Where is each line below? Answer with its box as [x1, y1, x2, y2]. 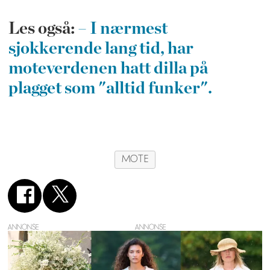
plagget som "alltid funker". [8, 80, 212, 97]
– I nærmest [77, 20, 168, 37]
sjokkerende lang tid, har [8, 40, 193, 57]
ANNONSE [8, 223, 39, 232]
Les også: [8, 20, 78, 37]
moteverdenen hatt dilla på [8, 60, 208, 77]
